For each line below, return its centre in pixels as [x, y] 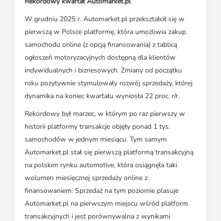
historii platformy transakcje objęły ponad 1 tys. [97, 127]
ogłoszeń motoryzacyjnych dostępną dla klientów [100, 58]
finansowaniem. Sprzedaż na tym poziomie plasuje [102, 191]
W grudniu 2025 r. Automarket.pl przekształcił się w [105, 19]
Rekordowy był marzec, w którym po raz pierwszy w [105, 114]
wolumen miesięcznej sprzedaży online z [86, 178]
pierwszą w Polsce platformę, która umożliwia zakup [105, 32]
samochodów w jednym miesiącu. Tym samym [96, 140]
